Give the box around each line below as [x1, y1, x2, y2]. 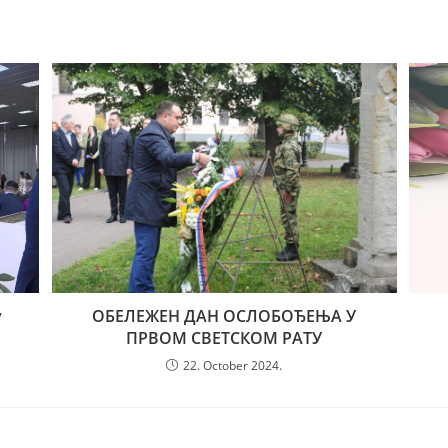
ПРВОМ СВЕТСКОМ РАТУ [126, 326, 322, 349]
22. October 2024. [183, 356, 282, 374]
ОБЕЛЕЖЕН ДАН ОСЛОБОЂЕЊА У [92, 304, 356, 327]
